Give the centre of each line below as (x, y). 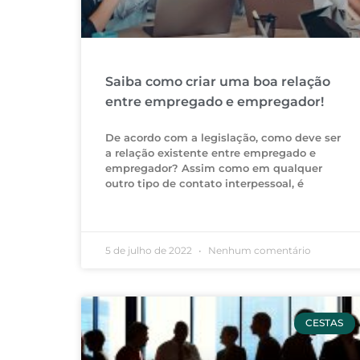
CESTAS (325, 323)
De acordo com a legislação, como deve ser (223, 138)
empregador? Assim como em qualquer (213, 168)
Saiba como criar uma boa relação (217, 82)
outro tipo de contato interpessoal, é (204, 184)
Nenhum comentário (258, 251)
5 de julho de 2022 (149, 251)
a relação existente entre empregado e (210, 153)
